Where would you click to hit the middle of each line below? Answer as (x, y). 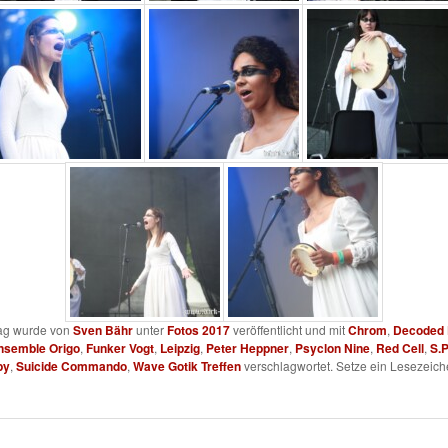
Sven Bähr (102, 330)
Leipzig (179, 348)
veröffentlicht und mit (288, 330)
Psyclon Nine (332, 348)
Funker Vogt (119, 348)
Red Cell (399, 348)
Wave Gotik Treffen (186, 366)
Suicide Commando (71, 366)
